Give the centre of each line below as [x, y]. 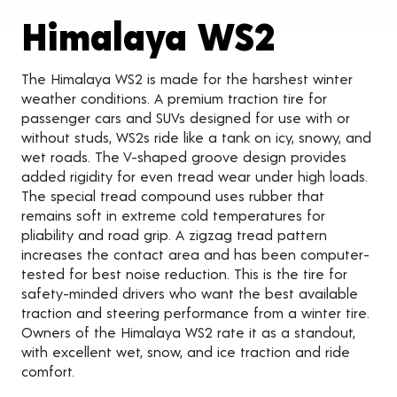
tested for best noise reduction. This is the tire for [184, 274]
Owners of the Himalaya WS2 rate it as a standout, [188, 332]
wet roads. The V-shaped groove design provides [184, 157]
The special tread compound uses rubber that [173, 196]
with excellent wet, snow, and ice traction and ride [186, 352]
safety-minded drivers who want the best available [190, 293]
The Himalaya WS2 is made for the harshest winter [187, 79]
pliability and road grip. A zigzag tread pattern [174, 235]
